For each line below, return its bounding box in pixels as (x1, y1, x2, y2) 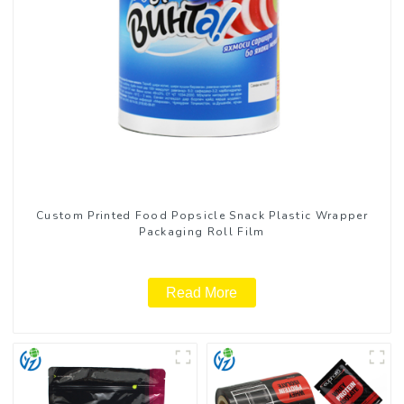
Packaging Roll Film (139, 224, 265, 239)
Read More (166, 285, 238, 301)
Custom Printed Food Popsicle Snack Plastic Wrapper (35, 207, 368, 223)
